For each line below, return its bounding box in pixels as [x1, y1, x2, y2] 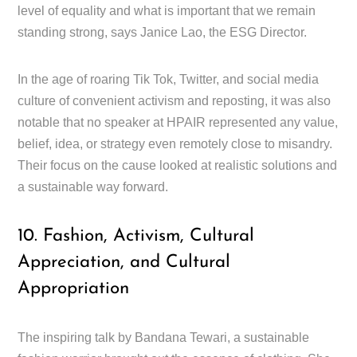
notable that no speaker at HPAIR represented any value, [18, 115, 339, 129]
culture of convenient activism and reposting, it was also [18, 93, 331, 108]
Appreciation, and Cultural [18, 253, 231, 272]
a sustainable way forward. [18, 179, 169, 194]
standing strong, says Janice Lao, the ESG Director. [18, 25, 308, 39]
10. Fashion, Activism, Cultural [18, 226, 255, 245]
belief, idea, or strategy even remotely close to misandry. [18, 136, 333, 151]
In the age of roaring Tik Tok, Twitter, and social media [18, 72, 320, 86]
